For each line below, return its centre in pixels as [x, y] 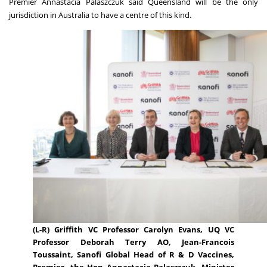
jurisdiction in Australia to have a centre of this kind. [100, 15]
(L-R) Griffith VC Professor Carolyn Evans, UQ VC [133, 229]
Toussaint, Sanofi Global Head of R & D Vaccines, [133, 254]
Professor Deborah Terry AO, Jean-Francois [133, 242]
